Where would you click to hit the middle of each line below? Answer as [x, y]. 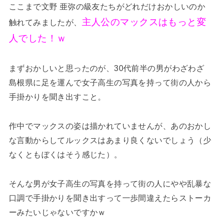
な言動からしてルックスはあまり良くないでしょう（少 [110, 140]
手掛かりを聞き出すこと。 [57, 96]
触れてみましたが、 [45, 22]
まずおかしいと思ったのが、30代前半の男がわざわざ [107, 68]
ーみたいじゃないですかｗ [57, 212]
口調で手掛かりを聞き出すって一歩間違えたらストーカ [110, 198]
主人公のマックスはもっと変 [144, 22]
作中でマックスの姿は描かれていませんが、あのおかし [110, 126]
